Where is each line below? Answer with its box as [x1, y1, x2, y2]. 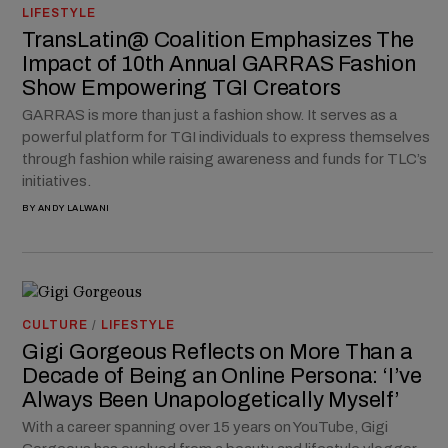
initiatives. [22, 173, 91, 190]
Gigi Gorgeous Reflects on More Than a [22, 339, 413, 364]
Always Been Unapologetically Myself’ [22, 387, 400, 412]
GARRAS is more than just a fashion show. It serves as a [22, 107, 397, 124]
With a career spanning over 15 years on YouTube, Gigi [22, 418, 388, 435]
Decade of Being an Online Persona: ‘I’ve [22, 363, 422, 388]
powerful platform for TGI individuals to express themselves [22, 129, 430, 146]
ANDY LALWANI [37, 202, 111, 213]
